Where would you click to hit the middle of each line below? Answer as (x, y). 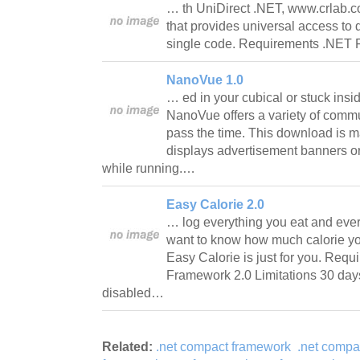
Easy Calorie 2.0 (215, 204)
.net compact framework (223, 346)
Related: (127, 346)
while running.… (150, 168)
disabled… (135, 292)
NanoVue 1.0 (205, 80)
